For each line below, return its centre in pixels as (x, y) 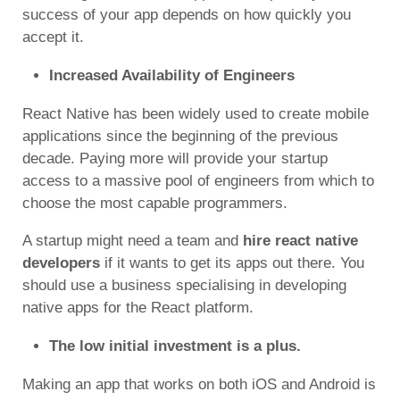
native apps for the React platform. (138, 307)
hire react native (300, 240)
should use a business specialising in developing (184, 285)
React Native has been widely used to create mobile (196, 113)
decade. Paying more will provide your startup (175, 158)
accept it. (53, 37)
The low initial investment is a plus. (175, 346)
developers (61, 262)
